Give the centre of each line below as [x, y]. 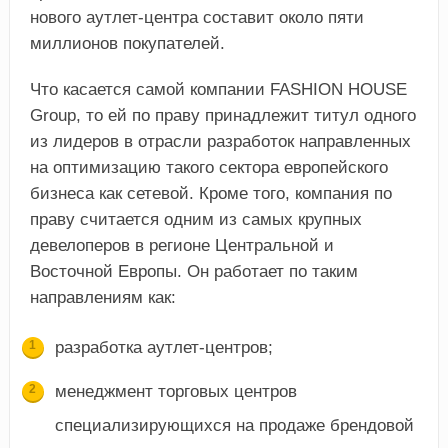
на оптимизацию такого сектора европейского [208, 167]
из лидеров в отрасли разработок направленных [220, 141]
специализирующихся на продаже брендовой [234, 425]
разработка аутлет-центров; [163, 347]
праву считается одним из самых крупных [195, 219]
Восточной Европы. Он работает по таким [193, 271]
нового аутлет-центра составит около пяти [196, 17]
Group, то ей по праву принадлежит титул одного [222, 115]
